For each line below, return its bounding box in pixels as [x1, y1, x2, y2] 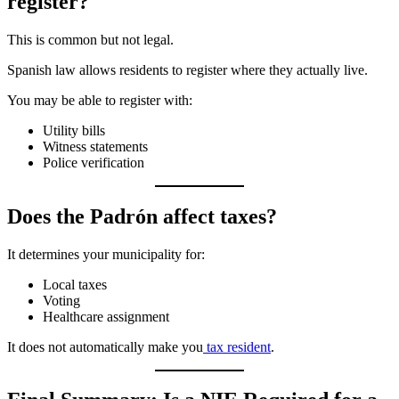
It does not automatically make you [7, 338, 203, 354]
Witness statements [43, 138, 148, 154]
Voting [43, 292, 80, 308]
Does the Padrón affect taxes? [7, 204, 277, 228]
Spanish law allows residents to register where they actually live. [7, 61, 368, 77]
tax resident [203, 338, 271, 354]
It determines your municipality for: [7, 246, 205, 262]
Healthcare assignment [43, 308, 169, 324]
